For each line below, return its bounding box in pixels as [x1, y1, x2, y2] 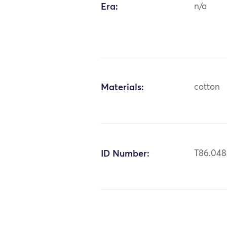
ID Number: [101, 149, 150, 159]
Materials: [101, 83, 144, 92]
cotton [194, 83, 220, 92]
